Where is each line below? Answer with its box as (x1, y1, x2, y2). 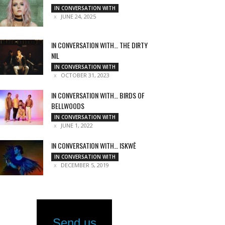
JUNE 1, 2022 (61, 122, 93, 129)
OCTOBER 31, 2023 (61, 71, 109, 79)
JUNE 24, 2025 (61, 13, 96, 20)
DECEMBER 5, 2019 (61, 161, 109, 169)
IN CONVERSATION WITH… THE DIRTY (51, 40, 148, 50)
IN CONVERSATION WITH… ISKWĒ (51, 140, 136, 151)
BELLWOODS (51, 100, 84, 111)
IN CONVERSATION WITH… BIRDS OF (51, 90, 145, 100)
